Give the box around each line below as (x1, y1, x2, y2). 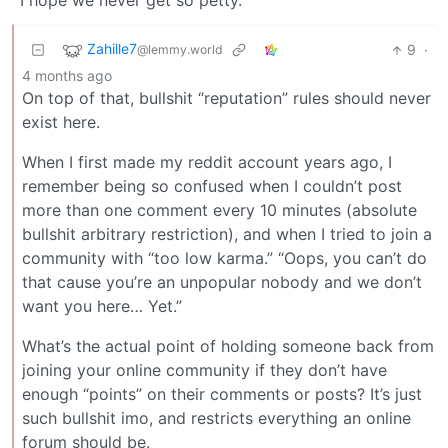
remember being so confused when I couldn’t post (22, 176, 402, 197)
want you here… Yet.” (22, 296, 182, 317)
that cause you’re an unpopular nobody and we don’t (22, 272, 422, 293)
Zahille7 (87, 40, 137, 58)
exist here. (22, 112, 100, 133)
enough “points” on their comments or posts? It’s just (22, 384, 422, 405)
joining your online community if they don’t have (22, 360, 387, 381)
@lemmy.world (137, 42, 223, 58)
